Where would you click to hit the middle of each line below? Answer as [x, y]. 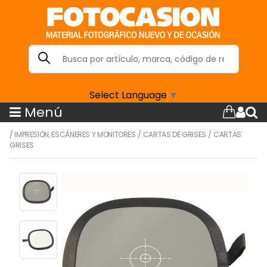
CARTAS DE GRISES [175, 134]
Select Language [128, 95]
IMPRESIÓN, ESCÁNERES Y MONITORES [75, 134]
